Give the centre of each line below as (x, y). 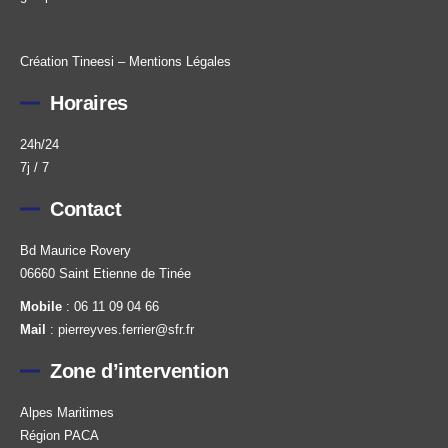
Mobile (41, 306)
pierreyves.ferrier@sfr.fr (126, 329)
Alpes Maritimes (67, 412)
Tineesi (93, 61)
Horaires (89, 102)
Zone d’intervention (139, 370)
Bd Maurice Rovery (75, 250)
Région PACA (59, 435)
